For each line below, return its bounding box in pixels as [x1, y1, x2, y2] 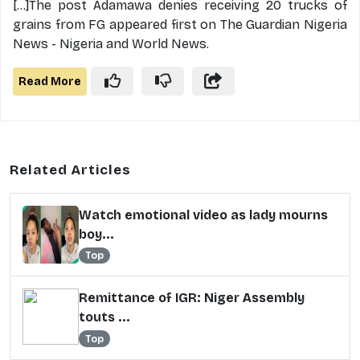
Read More [18, 74, 81, 88]
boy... [79, 227, 114, 242]
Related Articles [10, 162, 131, 178]
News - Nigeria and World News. [13, 36, 209, 51]
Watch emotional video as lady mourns [79, 207, 328, 223]
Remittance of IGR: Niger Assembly [79, 290, 305, 306]
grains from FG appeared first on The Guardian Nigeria [13, 17, 347, 32]
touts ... [79, 309, 130, 325]
